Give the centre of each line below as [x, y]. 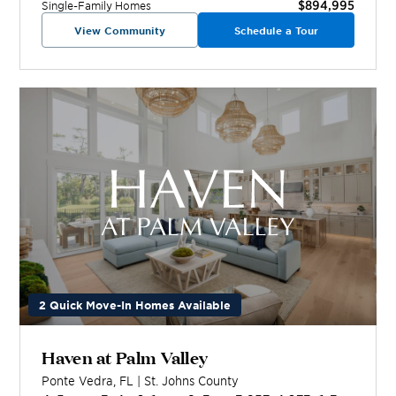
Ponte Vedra [78, 381]
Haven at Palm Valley [125, 357]
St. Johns [170, 381]
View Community [120, 30]
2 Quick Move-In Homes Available [135, 305]
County [217, 381]
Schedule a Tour [276, 30]
